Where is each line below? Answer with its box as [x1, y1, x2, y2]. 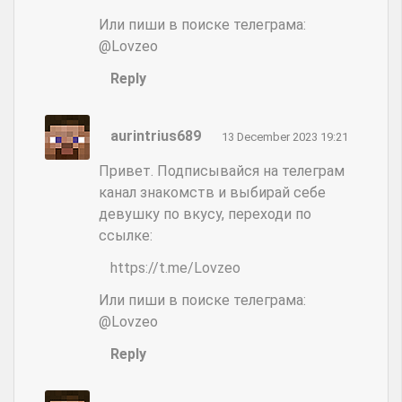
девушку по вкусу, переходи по [98, 205, 311, 223]
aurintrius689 [109, 127, 201, 144]
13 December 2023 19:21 [221, 129, 348, 144]
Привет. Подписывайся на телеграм [98, 162, 345, 179]
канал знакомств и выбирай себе [98, 183, 326, 201]
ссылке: [98, 226, 153, 244]
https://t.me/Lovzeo [109, 258, 240, 276]
